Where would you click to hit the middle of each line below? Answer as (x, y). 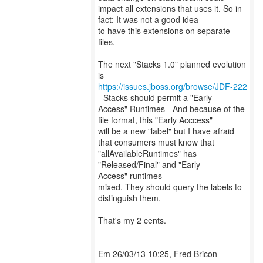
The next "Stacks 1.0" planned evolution (172, 64)
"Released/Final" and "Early (149, 164)
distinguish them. (129, 198)
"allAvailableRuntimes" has (147, 153)
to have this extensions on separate (164, 31)
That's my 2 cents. (132, 220)
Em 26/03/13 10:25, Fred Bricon (158, 254)
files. (107, 42)
